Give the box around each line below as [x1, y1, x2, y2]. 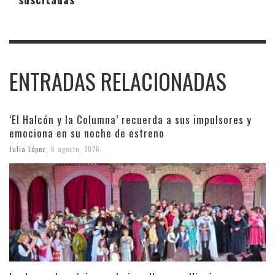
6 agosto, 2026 [51, 144, 100, 154]
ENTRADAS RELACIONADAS [9, 64, 227, 98]
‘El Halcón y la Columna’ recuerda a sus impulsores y [9, 112, 252, 128]
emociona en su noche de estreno [9, 125, 165, 141]
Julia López [9, 144, 46, 154]
